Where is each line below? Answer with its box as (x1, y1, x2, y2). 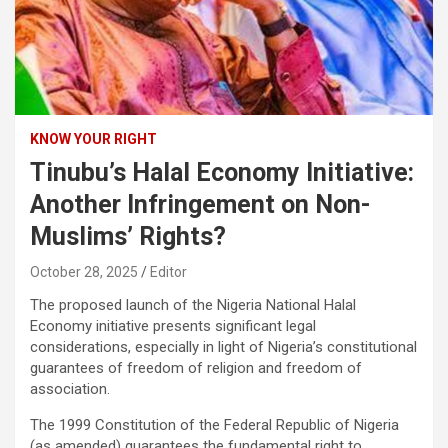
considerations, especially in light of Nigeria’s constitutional (30, 337, 417, 356)
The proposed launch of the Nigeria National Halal (30, 295, 356, 314)
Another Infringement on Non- (30, 189, 371, 219)
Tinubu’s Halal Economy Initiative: (30, 157, 414, 187)
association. (30, 379, 114, 398)
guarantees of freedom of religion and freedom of (30, 358, 362, 377)
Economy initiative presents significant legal (30, 316, 316, 335)
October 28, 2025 (30, 263, 138, 280)
